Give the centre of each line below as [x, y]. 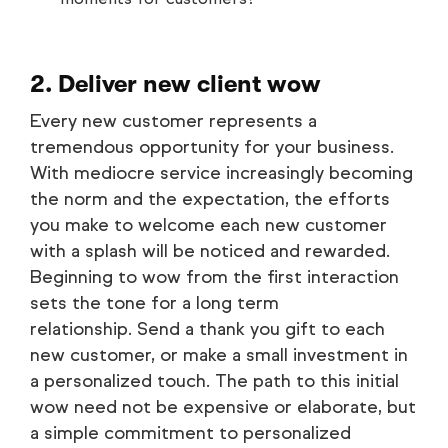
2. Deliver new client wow [175, 83]
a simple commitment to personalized [190, 432]
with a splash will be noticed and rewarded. [210, 250]
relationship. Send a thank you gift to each [207, 328]
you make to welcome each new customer [208, 224]
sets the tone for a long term [154, 302]
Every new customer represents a [173, 120]
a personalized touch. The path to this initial [214, 380]
